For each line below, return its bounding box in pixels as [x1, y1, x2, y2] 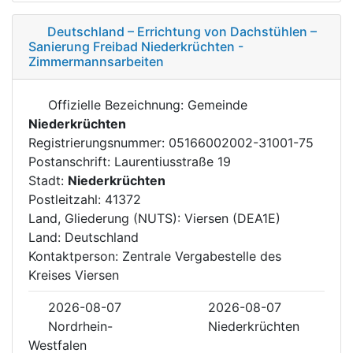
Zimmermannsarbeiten [28, 53, 164, 69]
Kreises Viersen [28, 266, 119, 283]
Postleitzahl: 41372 [28, 191, 141, 207]
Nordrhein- [48, 318, 113, 334]
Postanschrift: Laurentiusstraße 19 [28, 153, 231, 169]
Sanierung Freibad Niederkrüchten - [28, 38, 243, 54]
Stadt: [28, 172, 68, 188]
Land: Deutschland [28, 229, 139, 245]
